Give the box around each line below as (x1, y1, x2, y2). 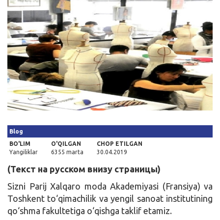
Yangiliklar (9, 148, 38, 155)
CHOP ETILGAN (97, 140, 142, 147)
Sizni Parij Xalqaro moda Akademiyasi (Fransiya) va (7, 181, 213, 191)
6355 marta (51, 148, 83, 155)
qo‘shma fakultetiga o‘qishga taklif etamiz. (7, 205, 172, 216)
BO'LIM (9, 140, 30, 147)
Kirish (13, 10, 31, 18)
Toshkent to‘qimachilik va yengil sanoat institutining (7, 193, 213, 203)
